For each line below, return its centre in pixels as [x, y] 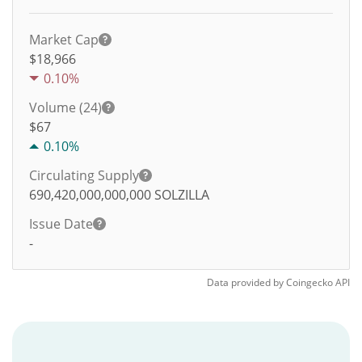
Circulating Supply [84, 175]
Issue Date [61, 224]
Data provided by [245, 282]
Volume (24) [65, 107]
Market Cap [64, 40]
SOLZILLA [182, 195]
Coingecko [309, 282]
